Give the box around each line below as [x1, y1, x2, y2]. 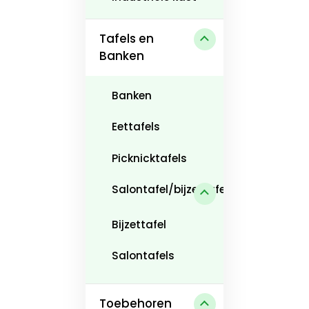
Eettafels [111, 119, 160, 134]
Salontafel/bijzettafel [111, 182, 228, 197]
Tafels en [99, 30, 154, 48]
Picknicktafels [111, 150, 187, 166]
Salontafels [111, 248, 175, 263]
